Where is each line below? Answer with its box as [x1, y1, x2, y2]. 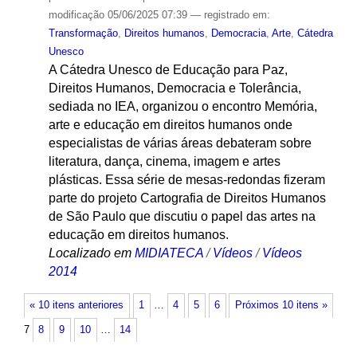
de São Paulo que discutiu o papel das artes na [48, 210, 316, 224]
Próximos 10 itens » [234, 300, 328, 312]
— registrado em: [190, 9, 270, 22]
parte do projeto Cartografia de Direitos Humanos [48, 191, 326, 206]
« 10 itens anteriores [29, 300, 124, 312]
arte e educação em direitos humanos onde [48, 118, 292, 132]
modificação [48, 9, 104, 22]
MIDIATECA [134, 246, 203, 261]
